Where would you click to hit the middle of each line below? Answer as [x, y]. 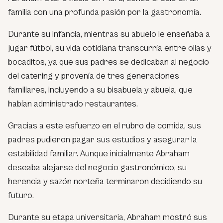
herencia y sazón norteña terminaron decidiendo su [105, 181]
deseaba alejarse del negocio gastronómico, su [97, 167]
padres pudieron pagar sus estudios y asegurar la [103, 139]
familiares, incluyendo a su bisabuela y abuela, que [100, 90]
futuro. [21, 195]
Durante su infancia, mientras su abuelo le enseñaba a [109, 34]
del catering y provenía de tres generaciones [94, 76]
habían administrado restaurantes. [74, 104]
